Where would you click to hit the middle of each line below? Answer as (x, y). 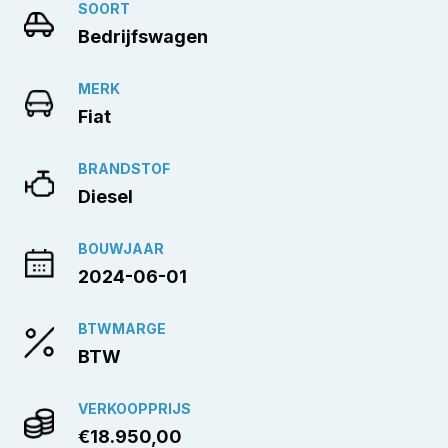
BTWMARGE (122, 328)
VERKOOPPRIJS (134, 408)
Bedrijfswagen (143, 36)
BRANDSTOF (124, 168)
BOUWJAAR (121, 248)
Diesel (105, 196)
